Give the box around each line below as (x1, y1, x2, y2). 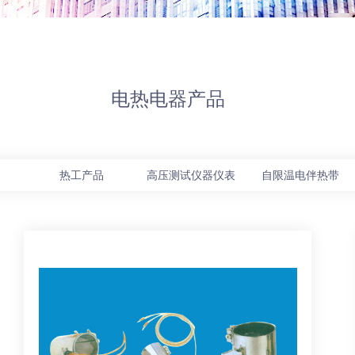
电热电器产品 (110, 88, 225, 110)
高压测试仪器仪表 (147, 169, 236, 182)
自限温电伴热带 (261, 169, 340, 182)
